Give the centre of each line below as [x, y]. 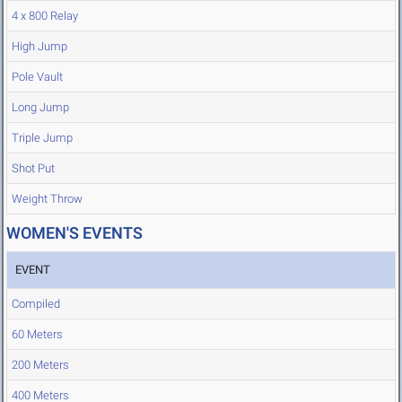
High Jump [39, 47]
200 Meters [40, 365]
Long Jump [40, 108]
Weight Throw [47, 199]
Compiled [36, 304]
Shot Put [33, 169]
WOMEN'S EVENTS [74, 233]
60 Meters [37, 335]
